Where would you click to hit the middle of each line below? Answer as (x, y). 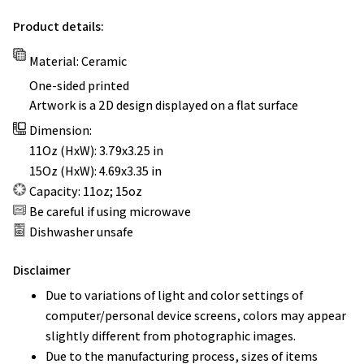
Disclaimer (42, 270)
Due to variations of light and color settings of (174, 295)
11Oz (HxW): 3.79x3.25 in (96, 151)
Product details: (58, 27)
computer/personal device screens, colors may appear (196, 315)
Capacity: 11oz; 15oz (86, 192)
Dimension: (61, 131)
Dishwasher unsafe (81, 232)
